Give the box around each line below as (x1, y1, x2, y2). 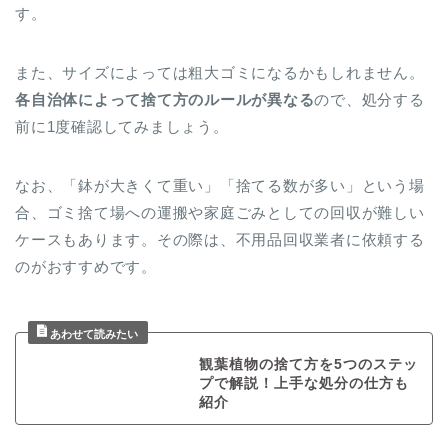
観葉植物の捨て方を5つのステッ (198, 357, 418, 373)
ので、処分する (314, 91, 425, 109)
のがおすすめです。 (15, 258, 157, 276)
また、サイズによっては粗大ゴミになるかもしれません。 (15, 64, 425, 82)
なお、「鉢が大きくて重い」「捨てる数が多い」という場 (15, 177, 425, 195)
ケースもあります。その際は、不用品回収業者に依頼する (15, 231, 425, 249)
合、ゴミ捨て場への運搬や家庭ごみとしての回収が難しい (15, 204, 425, 222)
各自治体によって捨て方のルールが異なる (15, 91, 315, 109)
